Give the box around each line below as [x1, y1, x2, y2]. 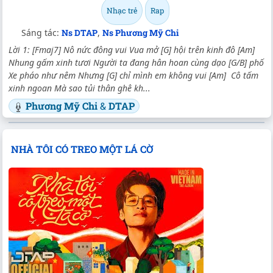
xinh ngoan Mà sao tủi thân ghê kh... [9, 82, 151, 94]
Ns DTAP [62, 26, 97, 38]
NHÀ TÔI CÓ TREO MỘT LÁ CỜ [10, 142, 153, 155]
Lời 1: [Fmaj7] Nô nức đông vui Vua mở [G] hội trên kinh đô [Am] [9, 43, 255, 55]
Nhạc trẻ [107, 5, 137, 15]
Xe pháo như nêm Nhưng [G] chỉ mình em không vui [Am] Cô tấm [9, 69, 258, 81]
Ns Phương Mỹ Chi [102, 26, 179, 38]
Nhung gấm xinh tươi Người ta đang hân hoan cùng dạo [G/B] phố [9, 56, 264, 68]
